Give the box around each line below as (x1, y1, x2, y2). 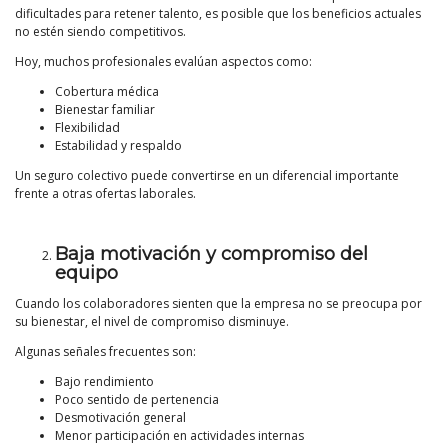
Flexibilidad (55, 119, 120, 137)
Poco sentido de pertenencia (55, 391, 219, 409)
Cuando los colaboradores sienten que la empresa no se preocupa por (15, 295, 422, 313)
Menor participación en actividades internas (55, 427, 304, 445)
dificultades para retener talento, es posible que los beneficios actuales (15, 5, 421, 23)
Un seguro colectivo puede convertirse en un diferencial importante (15, 167, 399, 185)
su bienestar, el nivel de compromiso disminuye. (15, 313, 289, 331)
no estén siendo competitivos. (15, 23, 186, 41)
